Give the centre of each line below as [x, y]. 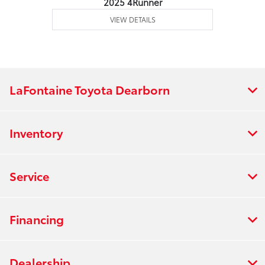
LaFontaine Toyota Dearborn [90, 90]
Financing [37, 219]
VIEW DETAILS [132, 20]
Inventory [36, 133]
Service [29, 176]
